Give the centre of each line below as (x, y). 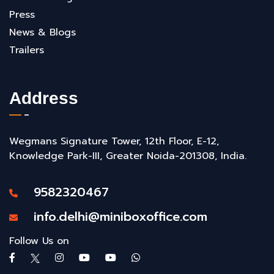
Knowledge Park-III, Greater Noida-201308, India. (128, 156)
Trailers (27, 50)
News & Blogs (43, 32)
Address (44, 98)
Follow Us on (39, 241)
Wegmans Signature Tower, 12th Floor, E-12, (114, 141)
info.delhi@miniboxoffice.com (114, 217)
